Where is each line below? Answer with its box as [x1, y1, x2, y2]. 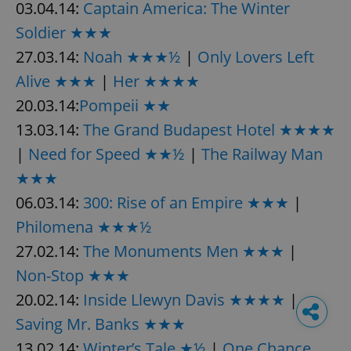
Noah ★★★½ [83, 45, 181, 67]
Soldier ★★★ [16, 21, 112, 43]
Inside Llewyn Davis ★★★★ [83, 288, 285, 310]
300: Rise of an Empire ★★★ [83, 191, 289, 213]
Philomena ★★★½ [16, 215, 152, 237]
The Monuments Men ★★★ [83, 240, 284, 262]
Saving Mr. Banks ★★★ [16, 313, 186, 335]
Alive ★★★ [16, 70, 96, 92]
